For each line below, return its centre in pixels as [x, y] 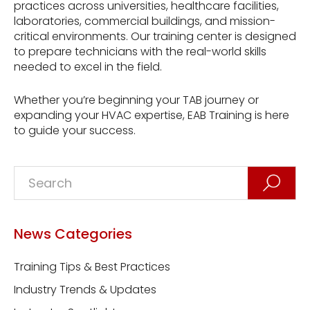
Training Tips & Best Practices [92, 266]
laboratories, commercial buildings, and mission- [145, 21]
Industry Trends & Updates [85, 289]
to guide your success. [75, 130]
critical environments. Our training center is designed [155, 36]
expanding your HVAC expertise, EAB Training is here [152, 115]
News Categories [73, 234]
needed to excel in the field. [88, 66]
